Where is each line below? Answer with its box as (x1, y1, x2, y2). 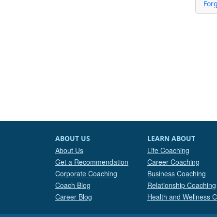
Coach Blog (55, 180, 91, 190)
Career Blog (55, 192, 92, 201)
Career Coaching (147, 157, 200, 167)
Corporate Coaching (55, 169, 117, 178)
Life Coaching (147, 145, 189, 155)
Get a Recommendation (55, 157, 128, 167)
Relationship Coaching (147, 180, 216, 190)
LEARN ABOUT (147, 134, 195, 143)
